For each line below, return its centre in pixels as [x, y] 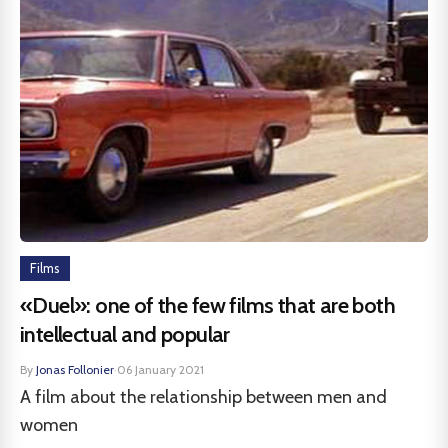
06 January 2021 [160, 369]
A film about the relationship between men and [203, 397]
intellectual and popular [125, 334]
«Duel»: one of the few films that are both [208, 305]
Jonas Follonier [75, 369]
